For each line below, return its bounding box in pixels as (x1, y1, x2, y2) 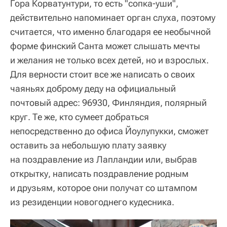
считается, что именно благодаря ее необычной (10, 26, 211, 37)
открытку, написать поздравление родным (10, 168, 188, 179)
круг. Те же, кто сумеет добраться (10, 111, 149, 123)
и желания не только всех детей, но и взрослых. (10, 55, 209, 66)
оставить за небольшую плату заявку (10, 140, 166, 151)
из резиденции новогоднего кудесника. (10, 197, 174, 208)
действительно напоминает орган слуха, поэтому (10, 12, 215, 23)
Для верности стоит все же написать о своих (10, 69, 195, 80)
